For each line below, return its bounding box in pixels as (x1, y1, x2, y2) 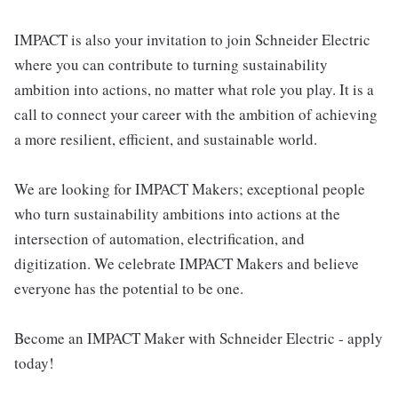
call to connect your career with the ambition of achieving (14, 104, 378, 124)
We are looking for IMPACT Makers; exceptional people (14, 179, 365, 199)
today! (14, 353, 54, 373)
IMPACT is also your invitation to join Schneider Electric (14, 29, 370, 50)
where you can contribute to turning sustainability (14, 54, 328, 75)
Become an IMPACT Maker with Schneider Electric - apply (14, 328, 383, 348)
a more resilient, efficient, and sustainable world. (14, 129, 317, 149)
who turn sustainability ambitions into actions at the (14, 203, 340, 224)
